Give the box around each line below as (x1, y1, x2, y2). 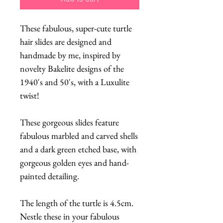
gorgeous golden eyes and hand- (20, 156, 129, 168)
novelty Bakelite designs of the (20, 62, 124, 74)
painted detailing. (20, 170, 79, 182)
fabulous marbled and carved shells (20, 129, 138, 141)
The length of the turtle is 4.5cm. (20, 197, 133, 209)
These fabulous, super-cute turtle (20, 22, 132, 34)
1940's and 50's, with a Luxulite (20, 76, 129, 88)
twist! (20, 89, 39, 101)
